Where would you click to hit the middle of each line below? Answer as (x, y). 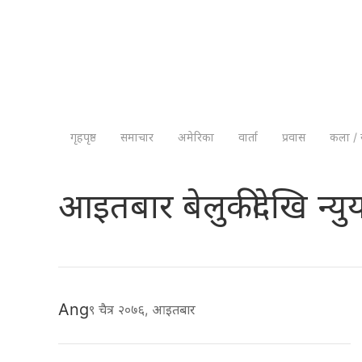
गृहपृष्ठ (83, 137)
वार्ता (248, 137)
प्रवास (294, 137)
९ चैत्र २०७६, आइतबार (146, 309)
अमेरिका (196, 137)
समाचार (137, 137)
